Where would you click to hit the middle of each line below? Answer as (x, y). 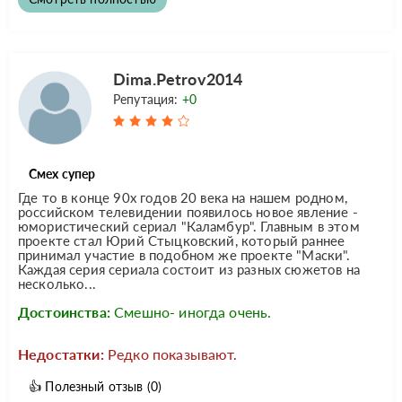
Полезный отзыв (94, 386)
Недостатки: (61, 354)
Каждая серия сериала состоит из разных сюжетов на (189, 269)
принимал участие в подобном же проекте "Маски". (184, 254)
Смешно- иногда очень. (193, 311)
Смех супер (62, 173)
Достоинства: (64, 311)
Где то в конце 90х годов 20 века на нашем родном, (183, 197)
